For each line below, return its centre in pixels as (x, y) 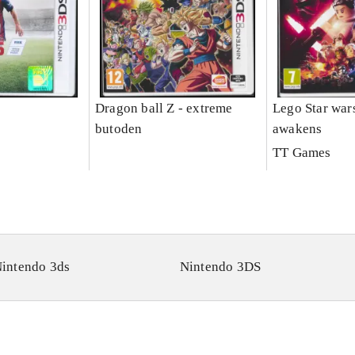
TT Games (302, 153)
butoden (118, 129)
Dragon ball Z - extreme (164, 109)
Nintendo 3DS (220, 267)
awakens (297, 129)
